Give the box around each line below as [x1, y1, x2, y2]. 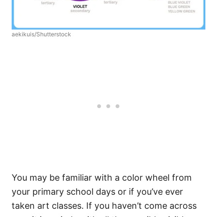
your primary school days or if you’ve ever [12, 186, 183, 197]
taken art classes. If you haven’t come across [12, 201, 197, 211]
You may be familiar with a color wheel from [12, 172, 192, 183]
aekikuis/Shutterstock [12, 31, 71, 38]
